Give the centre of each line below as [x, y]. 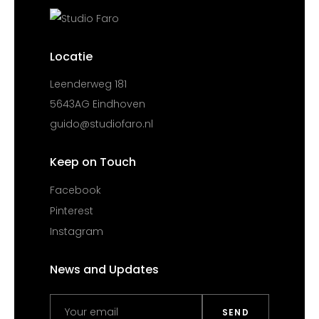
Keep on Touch [93, 162]
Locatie [71, 56]
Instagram [77, 232]
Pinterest [72, 211]
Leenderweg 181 [88, 84]
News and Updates [104, 270]
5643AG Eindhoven [98, 104]
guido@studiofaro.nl [101, 124]
